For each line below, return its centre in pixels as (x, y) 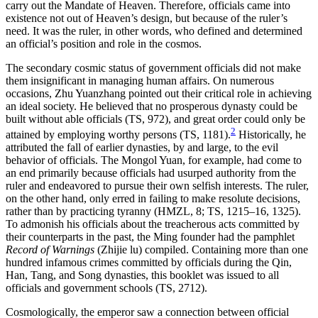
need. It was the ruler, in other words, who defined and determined (154, 31)
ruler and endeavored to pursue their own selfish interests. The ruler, (157, 186)
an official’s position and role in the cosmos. (104, 44)
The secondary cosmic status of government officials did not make (153, 68)
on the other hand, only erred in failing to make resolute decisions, (153, 199)
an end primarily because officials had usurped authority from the (151, 173)
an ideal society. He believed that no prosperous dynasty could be (152, 106)
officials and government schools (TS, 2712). (106, 288)
